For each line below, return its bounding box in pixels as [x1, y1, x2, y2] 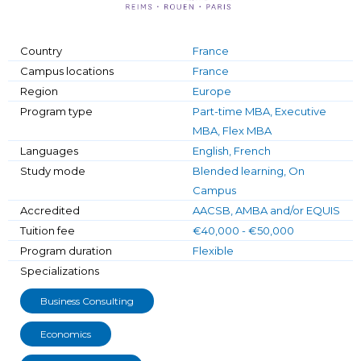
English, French [193, 143, 271, 157]
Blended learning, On [193, 164, 305, 177]
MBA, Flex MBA [193, 123, 272, 137]
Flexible [193, 243, 234, 257]
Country [20, 44, 62, 57]
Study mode [20, 164, 85, 177]
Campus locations [20, 64, 114, 77]
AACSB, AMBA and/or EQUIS [193, 203, 340, 217]
